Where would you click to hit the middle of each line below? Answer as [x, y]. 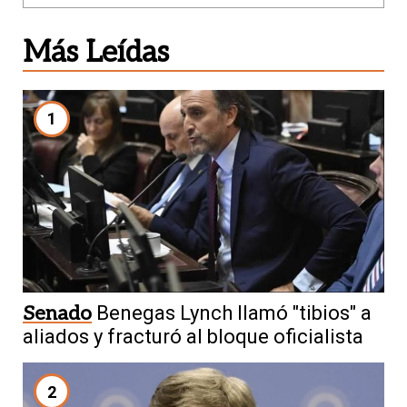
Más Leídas [96, 52]
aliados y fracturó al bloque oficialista [193, 337]
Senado [57, 314]
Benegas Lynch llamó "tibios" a [234, 313]
